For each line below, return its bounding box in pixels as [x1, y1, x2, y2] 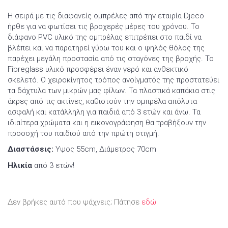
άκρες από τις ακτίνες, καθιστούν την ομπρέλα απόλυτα [8, 96, 197, 106]
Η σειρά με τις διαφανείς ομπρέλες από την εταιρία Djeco [8, 11, 204, 20]
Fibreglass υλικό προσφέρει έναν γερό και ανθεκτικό [8, 64, 188, 74]
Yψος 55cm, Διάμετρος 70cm [55, 145, 156, 154]
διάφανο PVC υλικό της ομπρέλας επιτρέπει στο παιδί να [8, 32, 202, 42]
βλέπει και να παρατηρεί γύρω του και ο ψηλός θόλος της [8, 43, 205, 52]
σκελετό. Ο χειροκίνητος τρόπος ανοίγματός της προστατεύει [8, 75, 219, 84]
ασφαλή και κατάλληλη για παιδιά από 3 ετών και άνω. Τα [8, 107, 201, 117]
